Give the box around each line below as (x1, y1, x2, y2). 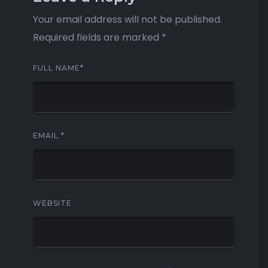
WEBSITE (33, 199, 72, 208)
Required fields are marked (33, 31, 162, 44)
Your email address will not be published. (33, 13, 222, 26)
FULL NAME (33, 63, 80, 72)
